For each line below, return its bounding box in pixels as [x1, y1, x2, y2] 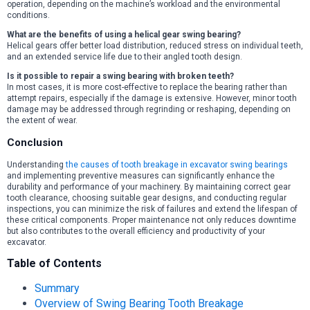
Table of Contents [7, 257, 102, 271]
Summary [35, 282, 80, 295]
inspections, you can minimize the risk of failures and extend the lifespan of [7, 204, 298, 215]
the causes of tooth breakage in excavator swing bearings [66, 160, 288, 170]
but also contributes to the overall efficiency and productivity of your [7, 226, 265, 237]
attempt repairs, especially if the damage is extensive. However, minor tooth [7, 93, 297, 104]
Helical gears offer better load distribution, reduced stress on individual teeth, [7, 41, 303, 51]
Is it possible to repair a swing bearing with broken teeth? [7, 71, 234, 82]
